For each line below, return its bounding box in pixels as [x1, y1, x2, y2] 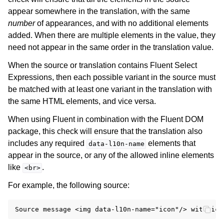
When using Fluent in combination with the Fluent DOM [8, 115, 203, 124]
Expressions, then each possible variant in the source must [8, 73, 215, 82]
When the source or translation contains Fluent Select [8, 61, 197, 70]
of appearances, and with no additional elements [35, 19, 208, 28]
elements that [146, 139, 196, 148]
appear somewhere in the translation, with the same [8, 7, 190, 16]
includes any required [8, 139, 86, 148]
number [8, 19, 35, 28]
